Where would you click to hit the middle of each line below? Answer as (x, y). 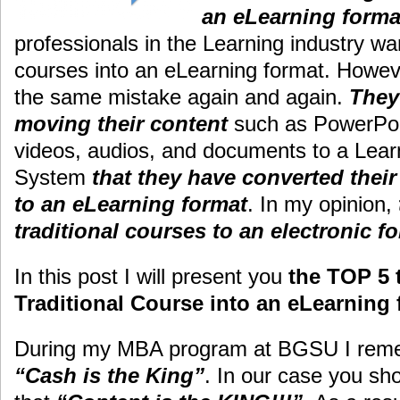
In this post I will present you (151, 276)
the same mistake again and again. (182, 96)
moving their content (121, 123)
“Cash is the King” (109, 375)
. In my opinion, (323, 204)
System (53, 177)
